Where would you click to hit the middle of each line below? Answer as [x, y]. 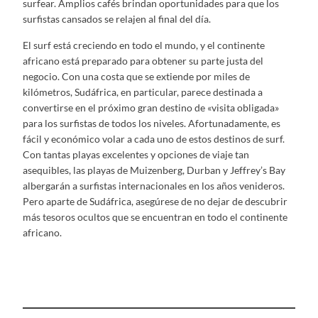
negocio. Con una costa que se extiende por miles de [136, 76]
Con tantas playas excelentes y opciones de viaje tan [136, 154]
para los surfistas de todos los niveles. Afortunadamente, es [152, 123]
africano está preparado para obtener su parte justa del [143, 60]
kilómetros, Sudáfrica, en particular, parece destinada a [143, 92]
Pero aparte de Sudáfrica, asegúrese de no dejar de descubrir [155, 201]
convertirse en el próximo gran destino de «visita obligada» [151, 107]
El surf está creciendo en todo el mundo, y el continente [144, 45]
